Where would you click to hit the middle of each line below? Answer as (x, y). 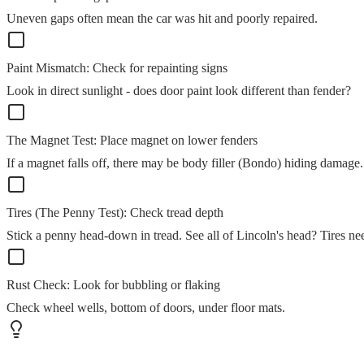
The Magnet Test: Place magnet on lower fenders (132, 141)
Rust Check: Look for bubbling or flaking (113, 285)
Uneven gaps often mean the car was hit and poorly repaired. (162, 19)
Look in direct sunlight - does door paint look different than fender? (179, 91)
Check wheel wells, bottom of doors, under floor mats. (146, 308)
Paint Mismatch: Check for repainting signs (117, 68)
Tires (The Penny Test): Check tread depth (115, 213)
